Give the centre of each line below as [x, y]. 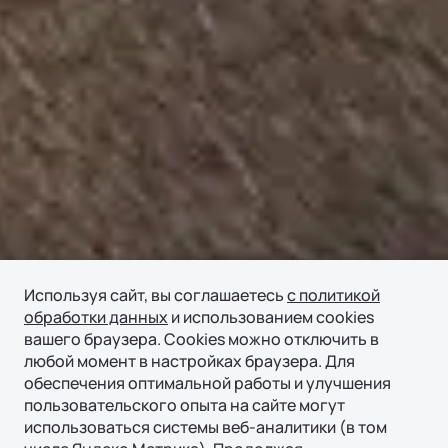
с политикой [333, 295]
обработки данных [96, 317]
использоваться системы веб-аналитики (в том [205, 427]
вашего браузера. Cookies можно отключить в [201, 339]
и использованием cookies [271, 317]
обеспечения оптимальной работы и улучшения [207, 383]
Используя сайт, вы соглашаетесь [155, 295]
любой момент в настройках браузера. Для [189, 361]
